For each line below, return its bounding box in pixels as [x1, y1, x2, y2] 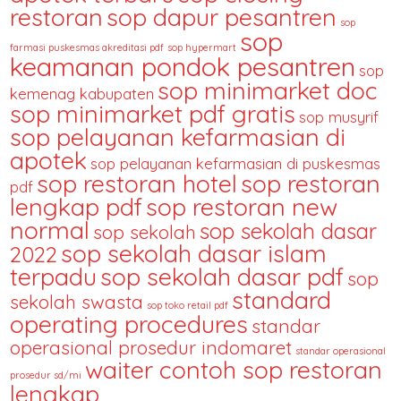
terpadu [10, 260, 98, 292]
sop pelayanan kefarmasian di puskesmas [90, 153, 381, 173]
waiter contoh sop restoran [85, 354, 383, 385]
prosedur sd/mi [10, 368, 82, 381]
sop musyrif [299, 107, 380, 126]
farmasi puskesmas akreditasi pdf [10, 40, 165, 54]
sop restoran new [146, 191, 338, 222]
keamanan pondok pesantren [10, 49, 356, 82]
